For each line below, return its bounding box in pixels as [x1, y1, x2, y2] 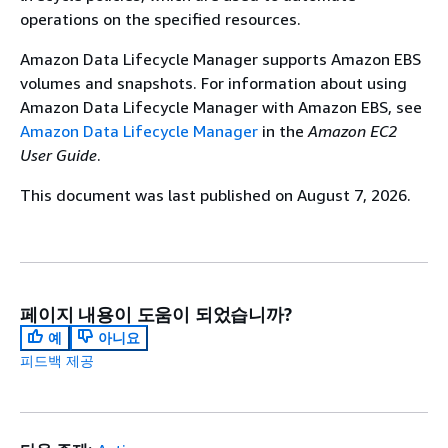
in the [258, 121, 308, 141]
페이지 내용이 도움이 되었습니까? [20, 303, 292, 325]
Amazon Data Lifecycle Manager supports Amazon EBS [20, 49, 421, 69]
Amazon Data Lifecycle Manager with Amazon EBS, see [20, 97, 422, 117]
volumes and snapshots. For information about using [20, 73, 407, 93]
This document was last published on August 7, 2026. [20, 185, 411, 205]
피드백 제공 [20, 352, 94, 369]
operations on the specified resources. [20, 9, 301, 29]
